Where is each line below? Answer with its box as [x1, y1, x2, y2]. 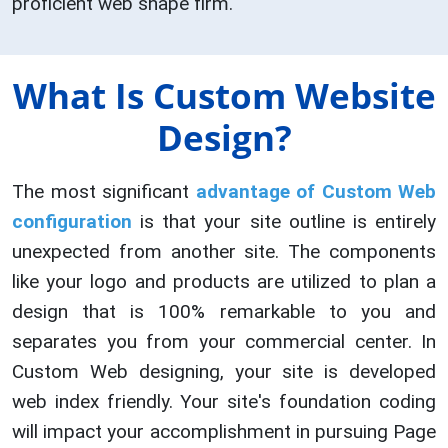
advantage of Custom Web [195, 180, 436, 204]
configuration [12, 210, 132, 234]
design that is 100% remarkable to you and [12, 300, 436, 324]
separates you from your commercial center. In [12, 330, 436, 354]
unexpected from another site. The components [12, 240, 436, 264]
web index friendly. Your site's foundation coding [12, 390, 436, 414]
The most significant [12, 180, 196, 204]
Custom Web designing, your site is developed [12, 360, 436, 384]
